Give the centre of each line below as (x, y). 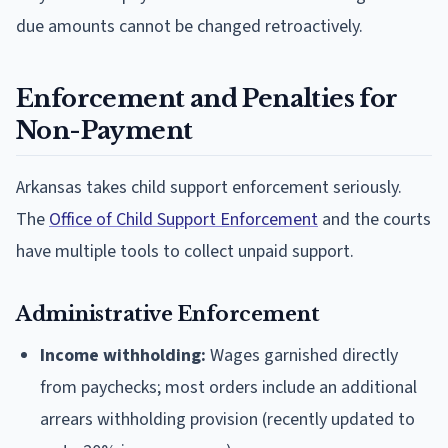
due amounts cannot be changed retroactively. (189, 26)
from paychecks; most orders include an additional (228, 387)
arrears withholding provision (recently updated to (227, 419)
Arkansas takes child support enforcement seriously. (209, 187)
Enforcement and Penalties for (207, 98)
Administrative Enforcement (167, 313)
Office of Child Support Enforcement (183, 219)
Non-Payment (104, 130)
